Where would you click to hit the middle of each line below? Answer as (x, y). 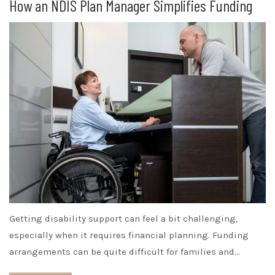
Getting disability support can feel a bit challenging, (123, 218)
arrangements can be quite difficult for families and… (125, 251)
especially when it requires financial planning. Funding (129, 235)
